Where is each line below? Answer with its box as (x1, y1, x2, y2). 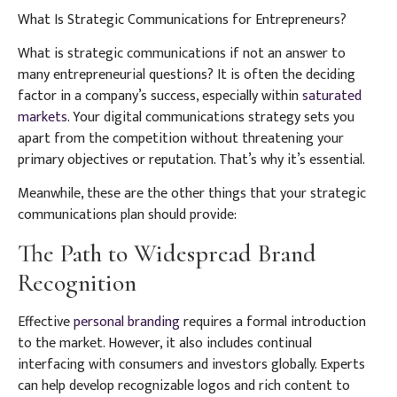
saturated (302, 83, 362, 108)
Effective (18, 309, 74, 334)
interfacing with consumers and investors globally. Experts (18, 352, 365, 377)
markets (18, 105, 67, 129)
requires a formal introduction (180, 309, 366, 334)
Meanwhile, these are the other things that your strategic (18, 182, 366, 206)
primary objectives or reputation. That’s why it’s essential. (18, 147, 365, 172)
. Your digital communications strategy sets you (67, 105, 354, 129)
